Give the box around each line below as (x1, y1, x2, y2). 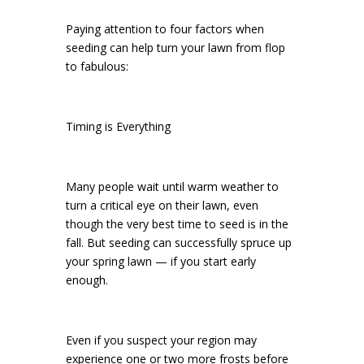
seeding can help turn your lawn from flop (65, 40, 285, 55)
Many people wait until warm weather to (65, 179, 279, 194)
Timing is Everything (65, 119, 171, 134)
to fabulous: (65, 58, 128, 74)
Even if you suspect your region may (65, 332, 257, 348)
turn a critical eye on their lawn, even (65, 197, 258, 213)
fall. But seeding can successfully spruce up (65, 235, 292, 250)
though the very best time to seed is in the (65, 216, 288, 232)
